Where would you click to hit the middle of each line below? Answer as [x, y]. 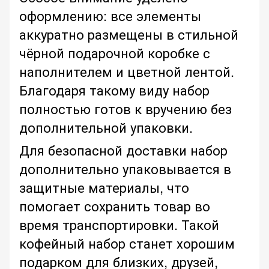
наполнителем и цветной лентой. [127, 71]
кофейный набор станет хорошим [127, 243]
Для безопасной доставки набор [123, 150]
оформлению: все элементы [110, 16]
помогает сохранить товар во [115, 206]
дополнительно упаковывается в [125, 169]
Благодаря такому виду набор [114, 90]
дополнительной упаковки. [106, 127]
